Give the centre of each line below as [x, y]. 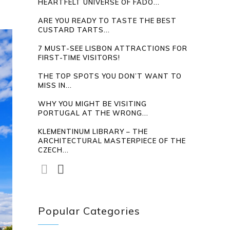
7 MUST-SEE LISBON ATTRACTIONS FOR [113, 48]
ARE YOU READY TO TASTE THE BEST [108, 21]
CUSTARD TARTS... [74, 30]
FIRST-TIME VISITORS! [79, 57]
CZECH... [54, 150]
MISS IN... [55, 85]
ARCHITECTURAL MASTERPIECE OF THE [112, 141]
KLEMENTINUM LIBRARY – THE [93, 131]
